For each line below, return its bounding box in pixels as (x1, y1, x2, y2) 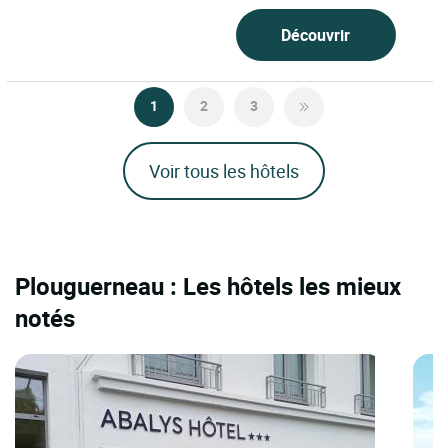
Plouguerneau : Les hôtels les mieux (15, 270, 401, 303)
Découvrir (281, 24, 351, 47)
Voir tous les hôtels (149, 159, 299, 184)
